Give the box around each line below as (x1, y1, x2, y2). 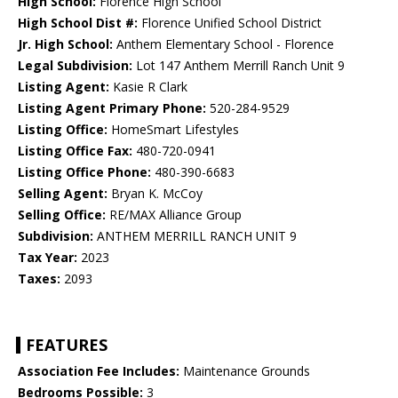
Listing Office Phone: (18, 163, 151, 181)
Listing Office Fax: (18, 142, 132, 160)
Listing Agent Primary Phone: (18, 99, 206, 117)
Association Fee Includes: (18, 362, 179, 380)
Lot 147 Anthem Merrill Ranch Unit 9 (132, 57, 345, 75)
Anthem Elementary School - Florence (113, 36, 334, 53)
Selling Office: (18, 206, 106, 224)
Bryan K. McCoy (107, 185, 203, 203)
